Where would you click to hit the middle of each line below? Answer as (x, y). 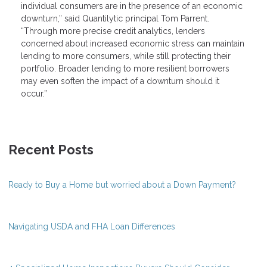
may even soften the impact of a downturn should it (120, 81)
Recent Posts (51, 149)
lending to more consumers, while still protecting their (126, 56)
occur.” (34, 93)
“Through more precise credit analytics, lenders (113, 31)
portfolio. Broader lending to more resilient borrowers (125, 68)
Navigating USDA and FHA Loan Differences (92, 226)
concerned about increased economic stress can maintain (133, 43)
